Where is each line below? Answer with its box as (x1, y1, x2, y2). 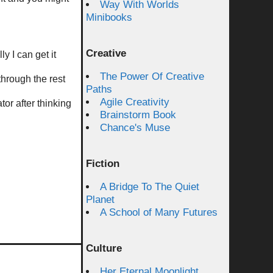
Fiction (86, 158, 119, 169)
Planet (86, 194, 115, 205)
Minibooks (86, 12, 132, 23)
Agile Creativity (100, 96, 169, 108)
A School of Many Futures (100, 207, 218, 218)
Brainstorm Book (100, 109, 176, 121)
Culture (86, 243, 122, 254)
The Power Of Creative (100, 71, 204, 82)
